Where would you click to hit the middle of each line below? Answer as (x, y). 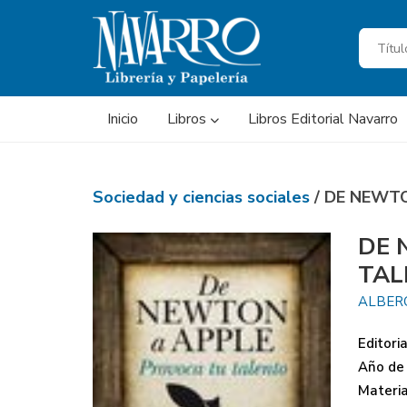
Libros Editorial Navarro (323, 119)
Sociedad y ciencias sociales (203, 197)
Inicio (123, 119)
